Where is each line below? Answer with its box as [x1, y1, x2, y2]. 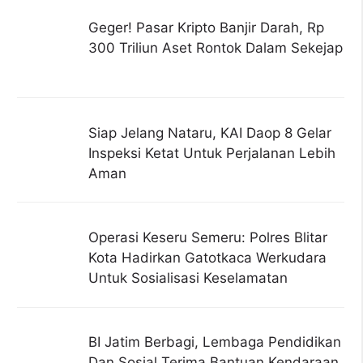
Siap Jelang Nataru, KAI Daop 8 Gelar [88, 124, 331, 141]
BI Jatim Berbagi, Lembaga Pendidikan [88, 334, 341, 351]
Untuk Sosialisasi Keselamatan [88, 269, 288, 286]
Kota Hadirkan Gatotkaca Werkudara [88, 249, 327, 266]
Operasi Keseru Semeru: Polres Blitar [88, 228, 327, 246]
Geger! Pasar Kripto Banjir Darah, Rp [88, 19, 324, 36]
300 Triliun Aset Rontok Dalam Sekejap [88, 40, 343, 57]
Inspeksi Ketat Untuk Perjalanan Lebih [88, 144, 335, 161]
